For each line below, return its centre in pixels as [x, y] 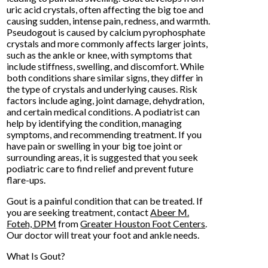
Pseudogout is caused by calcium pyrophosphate [106, 32]
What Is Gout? [36, 255]
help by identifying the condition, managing [95, 123]
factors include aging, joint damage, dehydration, [106, 100]
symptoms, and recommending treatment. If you [104, 134]
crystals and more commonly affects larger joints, [107, 43]
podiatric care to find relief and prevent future [100, 168]
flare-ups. [26, 179]
